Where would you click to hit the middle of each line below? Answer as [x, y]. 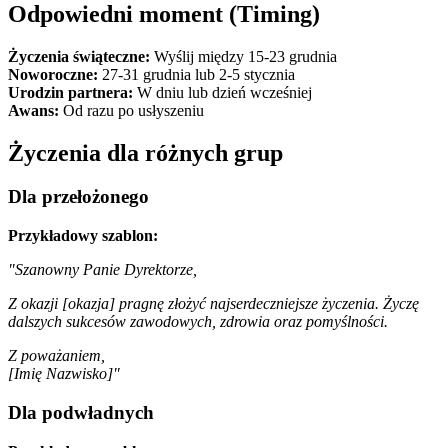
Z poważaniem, [56, 356]
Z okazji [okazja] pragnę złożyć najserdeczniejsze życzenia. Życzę [213, 304]
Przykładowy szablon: [83, 236]
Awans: [33, 110]
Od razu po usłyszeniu [131, 110]
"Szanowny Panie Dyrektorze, [102, 270]
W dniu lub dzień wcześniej [222, 92]
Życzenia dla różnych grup [145, 152]
